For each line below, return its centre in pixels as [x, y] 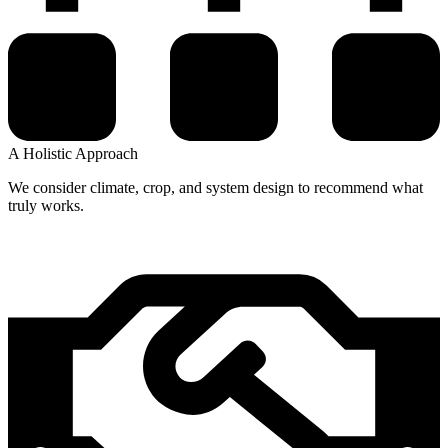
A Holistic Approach [73, 154]
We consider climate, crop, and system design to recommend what [215, 188]
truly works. [46, 206]
